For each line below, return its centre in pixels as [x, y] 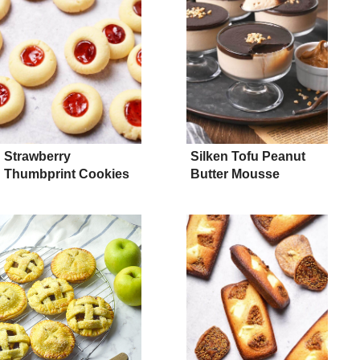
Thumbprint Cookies [67, 174]
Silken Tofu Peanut [248, 156]
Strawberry [37, 156]
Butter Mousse [235, 174]
